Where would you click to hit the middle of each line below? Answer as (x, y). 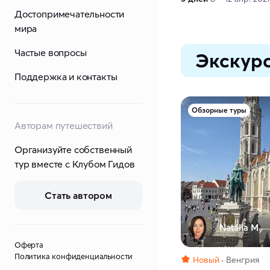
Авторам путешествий (64, 125)
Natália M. (240, 228)
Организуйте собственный (73, 149)
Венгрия (243, 260)
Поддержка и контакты (66, 77)
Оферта (29, 245)
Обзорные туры (219, 110)
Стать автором (78, 195)
